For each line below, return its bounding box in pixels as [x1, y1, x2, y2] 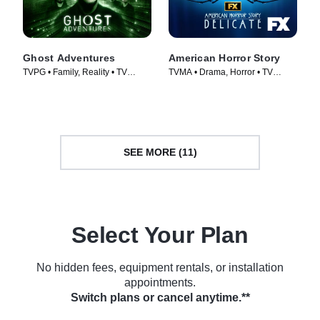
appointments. [124, 276, 196, 289]
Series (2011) [169, 79, 221, 89]
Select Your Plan [71, 221, 249, 248]
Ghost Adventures [23, 51, 115, 64]
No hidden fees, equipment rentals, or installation [36, 261, 284, 274]
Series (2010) [23, 79, 76, 89]
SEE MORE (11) [123, 146, 197, 158]
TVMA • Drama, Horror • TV [169, 66, 273, 77]
